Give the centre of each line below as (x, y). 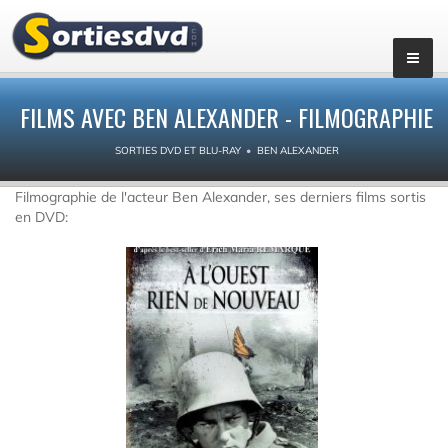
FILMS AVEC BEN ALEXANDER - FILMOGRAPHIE (226, 117)
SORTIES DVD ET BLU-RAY (177, 150)
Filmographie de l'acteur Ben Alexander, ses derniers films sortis (220, 197)
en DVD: (41, 217)
